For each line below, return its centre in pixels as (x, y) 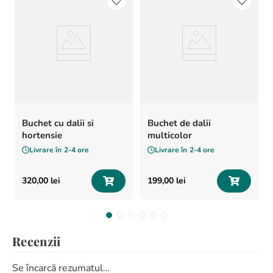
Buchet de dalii (179, 123)
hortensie (42, 135)
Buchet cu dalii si (58, 123)
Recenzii (37, 241)
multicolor (170, 135)
